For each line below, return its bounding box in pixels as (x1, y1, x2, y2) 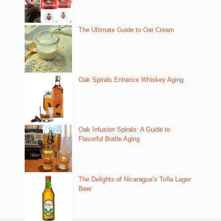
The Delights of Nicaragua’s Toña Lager (78, 176, 191, 183)
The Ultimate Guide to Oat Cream (78, 26, 174, 34)
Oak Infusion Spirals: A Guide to (78, 126, 170, 133)
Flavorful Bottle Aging (78, 135, 140, 143)
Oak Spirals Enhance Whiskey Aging (78, 76, 184, 83)
